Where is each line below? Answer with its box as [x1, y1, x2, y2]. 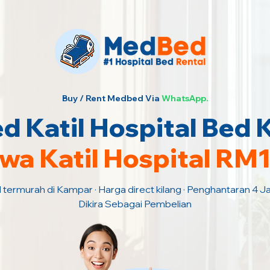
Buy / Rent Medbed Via [61, 93, 160, 104]
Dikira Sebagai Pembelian [78, 198, 192, 210]
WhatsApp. [161, 93, 209, 104]
